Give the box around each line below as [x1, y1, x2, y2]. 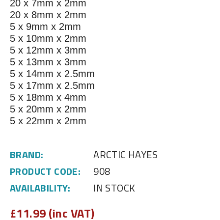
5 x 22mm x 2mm [10, 115, 86, 127]
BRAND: [10, 147, 44, 163]
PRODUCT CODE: [10, 164, 81, 179]
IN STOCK [93, 180, 136, 196]
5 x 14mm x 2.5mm [10, 68, 95, 80]
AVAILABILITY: [10, 180, 71, 196]
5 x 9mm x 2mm [10, 21, 81, 32]
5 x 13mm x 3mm [10, 56, 86, 68]
